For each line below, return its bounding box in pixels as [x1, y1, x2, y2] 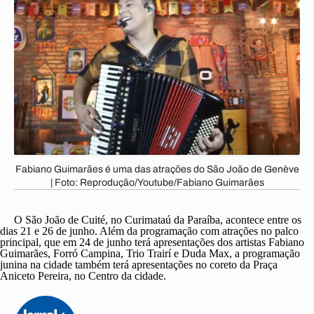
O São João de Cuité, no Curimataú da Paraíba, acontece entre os [14, 214, 301, 226]
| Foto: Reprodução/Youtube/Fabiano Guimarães [50, 177, 264, 188]
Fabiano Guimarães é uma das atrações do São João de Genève [15, 164, 299, 175]
